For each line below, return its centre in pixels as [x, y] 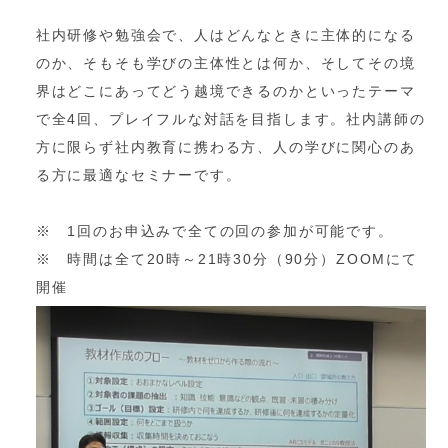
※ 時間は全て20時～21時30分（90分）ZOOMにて [226, 258]
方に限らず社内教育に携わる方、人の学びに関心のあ [225, 146]
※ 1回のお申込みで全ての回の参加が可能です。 [214, 230]
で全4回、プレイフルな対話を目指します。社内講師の [230, 118]
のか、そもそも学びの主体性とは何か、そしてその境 [225, 62]
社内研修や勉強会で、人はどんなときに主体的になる [225, 34]
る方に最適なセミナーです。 [138, 174]
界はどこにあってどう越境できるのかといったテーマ [225, 90]
